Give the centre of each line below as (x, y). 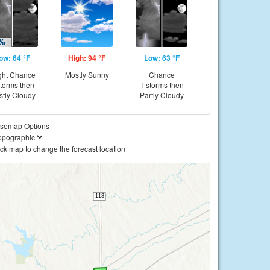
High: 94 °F (87, 58)
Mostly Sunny (87, 74)
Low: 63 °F (162, 58)
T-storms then (162, 85)
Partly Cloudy (162, 95)
